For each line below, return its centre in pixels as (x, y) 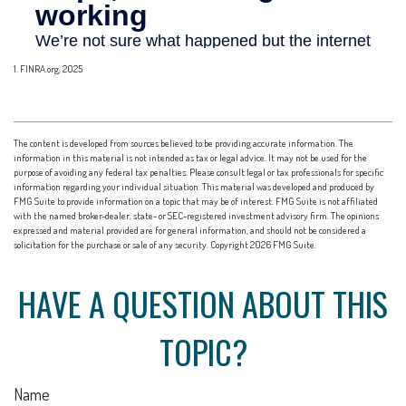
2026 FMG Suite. (283, 245)
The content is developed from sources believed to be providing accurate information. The (184, 144)
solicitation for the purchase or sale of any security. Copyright (132, 245)
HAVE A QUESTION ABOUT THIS (203, 304)
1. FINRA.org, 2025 (48, 69)
